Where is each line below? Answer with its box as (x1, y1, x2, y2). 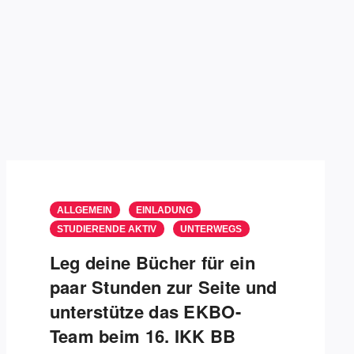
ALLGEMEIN (56, 205, 112, 216)
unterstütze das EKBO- (49, 299, 241, 324)
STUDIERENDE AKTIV (56, 224, 156, 235)
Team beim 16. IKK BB (49, 323, 236, 348)
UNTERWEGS (179, 224, 242, 235)
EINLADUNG (135, 205, 193, 216)
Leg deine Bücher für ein (49, 250, 255, 275)
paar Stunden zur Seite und (49, 274, 277, 299)
